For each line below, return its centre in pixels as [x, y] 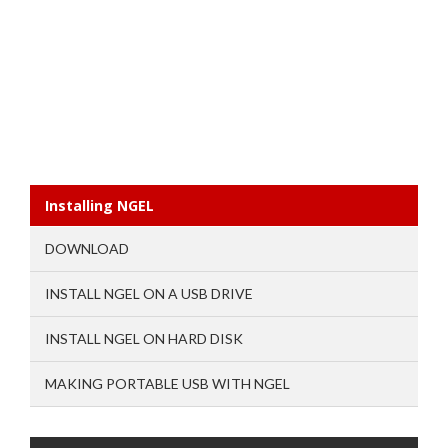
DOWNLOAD [87, 249]
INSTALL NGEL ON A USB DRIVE [149, 294]
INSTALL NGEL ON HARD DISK [144, 339]
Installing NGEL [99, 206]
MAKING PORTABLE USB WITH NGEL [167, 384]
